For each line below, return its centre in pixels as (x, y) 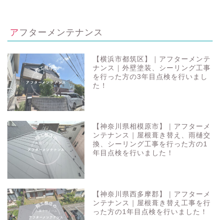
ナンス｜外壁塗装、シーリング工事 (152, 68)
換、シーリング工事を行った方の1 (151, 144)
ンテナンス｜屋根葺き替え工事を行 (152, 203)
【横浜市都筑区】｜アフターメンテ (152, 59)
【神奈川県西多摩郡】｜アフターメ (152, 194)
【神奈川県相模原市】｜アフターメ (152, 127)
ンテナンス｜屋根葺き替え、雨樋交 (152, 136)
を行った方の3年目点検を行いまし (151, 77)
